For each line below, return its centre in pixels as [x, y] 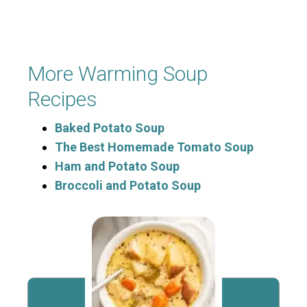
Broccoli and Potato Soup [128, 186]
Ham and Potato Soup [117, 167]
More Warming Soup [118, 74]
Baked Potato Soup [110, 128]
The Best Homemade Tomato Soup [154, 147]
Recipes [62, 99]
